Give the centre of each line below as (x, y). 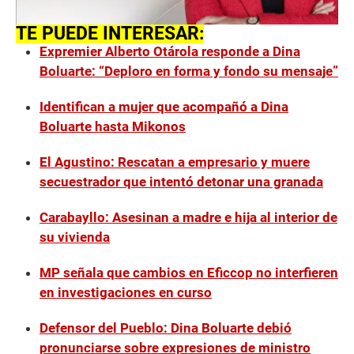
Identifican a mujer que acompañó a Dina (164, 107)
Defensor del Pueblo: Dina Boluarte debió (166, 328)
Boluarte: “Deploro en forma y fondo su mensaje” (189, 72)
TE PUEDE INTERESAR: (110, 34)
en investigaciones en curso (126, 293)
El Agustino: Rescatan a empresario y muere (175, 162)
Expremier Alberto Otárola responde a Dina (170, 52)
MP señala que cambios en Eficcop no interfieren (189, 273)
